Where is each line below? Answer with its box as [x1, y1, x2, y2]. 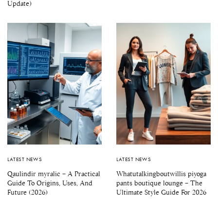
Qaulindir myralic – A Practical [7, 169, 100, 178]
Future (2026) [7, 187, 48, 197]
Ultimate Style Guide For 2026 [116, 187, 206, 197]
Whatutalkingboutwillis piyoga [116, 169, 206, 178]
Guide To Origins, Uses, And [7, 178, 92, 187]
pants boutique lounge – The [116, 178, 202, 187]
